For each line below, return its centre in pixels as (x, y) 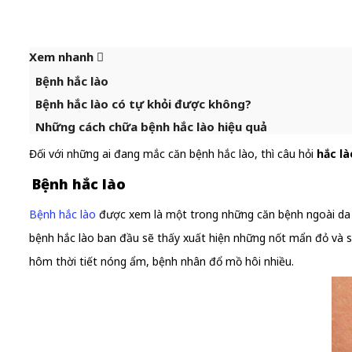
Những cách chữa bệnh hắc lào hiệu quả (151, 126)
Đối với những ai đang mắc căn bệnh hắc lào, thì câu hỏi (173, 154)
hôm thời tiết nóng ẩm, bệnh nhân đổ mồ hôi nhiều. (161, 261)
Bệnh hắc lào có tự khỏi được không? (143, 104)
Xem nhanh (63, 57)
